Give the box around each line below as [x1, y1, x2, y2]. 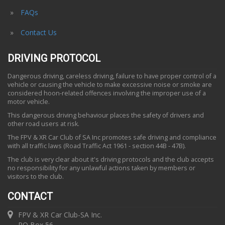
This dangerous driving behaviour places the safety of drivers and [8, 111, 204, 120]
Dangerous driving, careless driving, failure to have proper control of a [8, 72, 216, 80]
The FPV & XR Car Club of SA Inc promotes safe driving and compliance [8, 133, 216, 142]
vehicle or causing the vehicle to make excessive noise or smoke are [8, 80, 212, 89]
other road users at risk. [8, 120, 79, 128]
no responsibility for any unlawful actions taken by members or [8, 164, 195, 172]
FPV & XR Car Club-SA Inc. [18, 210, 102, 219]
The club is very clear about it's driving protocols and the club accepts [8, 155, 214, 164]
